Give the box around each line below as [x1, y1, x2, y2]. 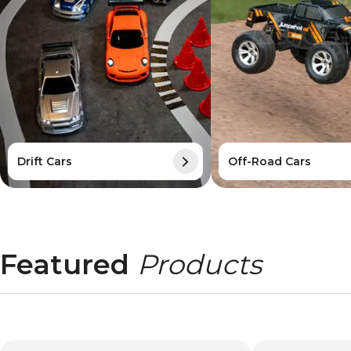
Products [137, 248, 262, 282]
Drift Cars [17, 154, 72, 168]
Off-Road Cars [227, 154, 311, 168]
